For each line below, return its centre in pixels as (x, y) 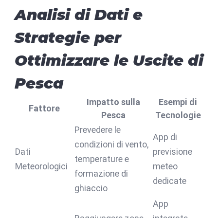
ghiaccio (91, 188)
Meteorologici (41, 166)
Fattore (44, 108)
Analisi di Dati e (79, 14)
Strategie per (68, 37)
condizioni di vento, (111, 144)
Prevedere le (98, 129)
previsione (173, 151)
